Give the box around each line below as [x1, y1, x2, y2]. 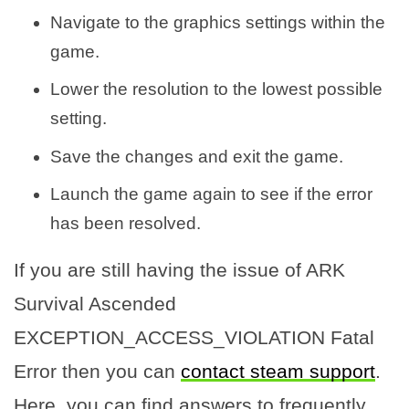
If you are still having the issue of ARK [14, 259, 345, 281]
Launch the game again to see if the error [50, 184, 372, 204]
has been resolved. [50, 214, 201, 234]
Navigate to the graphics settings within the [50, 12, 385, 32]
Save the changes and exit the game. [50, 146, 343, 166]
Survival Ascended [14, 293, 176, 315]
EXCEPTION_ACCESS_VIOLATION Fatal [14, 327, 374, 349]
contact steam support [181, 361, 375, 383]
